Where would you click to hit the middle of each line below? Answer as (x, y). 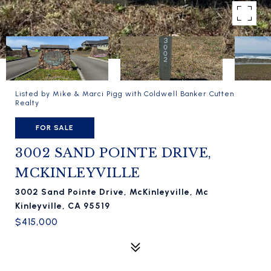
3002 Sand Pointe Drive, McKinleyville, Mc (112, 192)
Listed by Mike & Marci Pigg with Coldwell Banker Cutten (125, 94)
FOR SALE (55, 128)
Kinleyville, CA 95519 (63, 206)
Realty (27, 103)
